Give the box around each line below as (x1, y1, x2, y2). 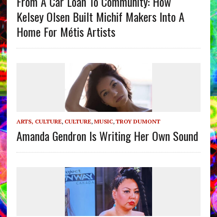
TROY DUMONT (115, 117, 160, 125)
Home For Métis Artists (16, 22, 115, 40)
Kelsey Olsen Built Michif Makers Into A (16, 7, 185, 25)
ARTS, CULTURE (16, 117, 62, 125)
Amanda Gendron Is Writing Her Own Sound (16, 126, 198, 144)
